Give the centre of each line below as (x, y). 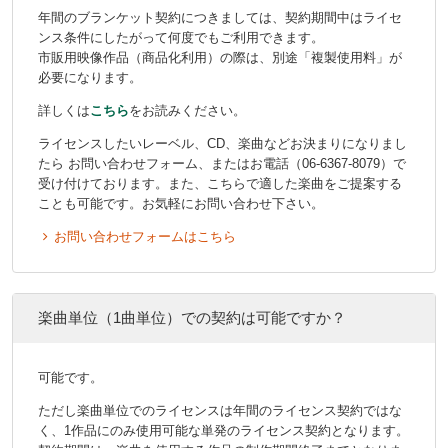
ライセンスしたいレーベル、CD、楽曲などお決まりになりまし (222, 144)
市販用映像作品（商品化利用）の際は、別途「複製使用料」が (220, 58)
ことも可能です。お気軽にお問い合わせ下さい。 (181, 204)
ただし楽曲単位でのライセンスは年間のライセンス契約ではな (220, 410)
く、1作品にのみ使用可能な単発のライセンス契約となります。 (223, 430)
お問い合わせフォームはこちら (144, 237)
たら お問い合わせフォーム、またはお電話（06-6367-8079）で (222, 164)
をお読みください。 (187, 111)
